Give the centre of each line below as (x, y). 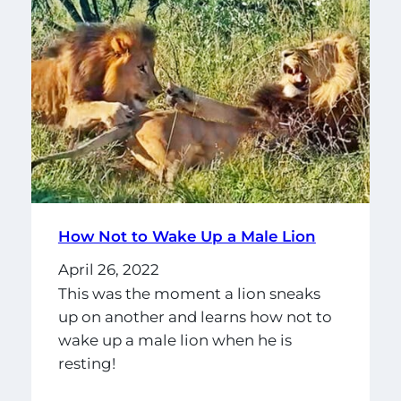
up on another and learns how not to (195, 317)
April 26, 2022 (108, 269)
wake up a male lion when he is (175, 341)
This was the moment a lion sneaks (189, 294)
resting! (86, 364)
